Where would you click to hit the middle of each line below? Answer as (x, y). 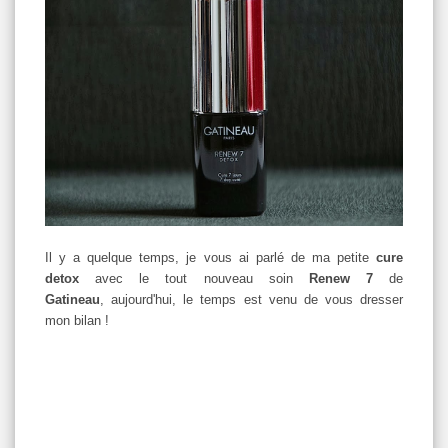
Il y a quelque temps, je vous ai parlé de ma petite (207, 257)
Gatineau (72, 299)
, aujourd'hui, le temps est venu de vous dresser (251, 299)
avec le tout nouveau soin (194, 278)
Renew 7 (340, 278)
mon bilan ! (77, 320)
